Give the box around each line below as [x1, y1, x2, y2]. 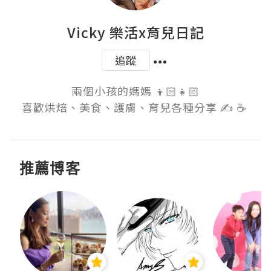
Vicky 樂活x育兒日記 [67, 22, 204, 43]
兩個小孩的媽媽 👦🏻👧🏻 [71, 83, 200, 99]
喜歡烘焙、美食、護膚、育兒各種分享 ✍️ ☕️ [22, 99, 249, 116]
